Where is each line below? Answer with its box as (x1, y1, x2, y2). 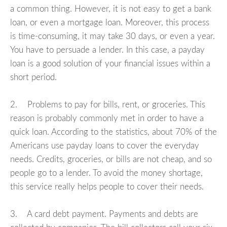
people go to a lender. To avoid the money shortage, (10, 169, 203, 178)
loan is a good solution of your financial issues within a (10, 59, 210, 68)
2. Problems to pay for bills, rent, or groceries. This (10, 100, 205, 109)
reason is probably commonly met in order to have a (10, 114, 204, 123)
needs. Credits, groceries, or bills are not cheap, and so (10, 155, 212, 164)
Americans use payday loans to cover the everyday (10, 141, 199, 150)
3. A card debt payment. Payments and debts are (10, 210, 198, 219)
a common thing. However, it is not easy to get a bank (10, 5, 211, 14)
